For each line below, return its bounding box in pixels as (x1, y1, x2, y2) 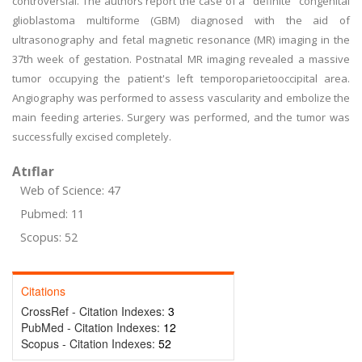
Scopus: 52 (20, 229, 78, 245)
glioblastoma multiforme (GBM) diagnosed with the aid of (12, 13, 350, 27)
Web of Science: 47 (20, 183, 120, 198)
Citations (21, 283, 65, 299)
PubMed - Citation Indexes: (21, 319, 163, 335)
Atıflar (12, 162, 54, 180)
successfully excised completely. (12, 129, 171, 144)
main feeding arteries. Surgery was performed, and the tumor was (12, 110, 350, 124)
